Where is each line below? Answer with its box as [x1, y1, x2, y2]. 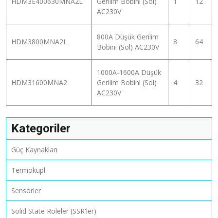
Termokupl [11, 165, 45, 175]
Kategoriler [11, 121, 71, 135]
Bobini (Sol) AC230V [97, 42, 159, 52]
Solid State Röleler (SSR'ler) [11, 206, 96, 216]
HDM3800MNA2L [11, 36, 67, 46]
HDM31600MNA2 [11, 77, 67, 87]
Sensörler [11, 185, 41, 195]
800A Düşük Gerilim [97, 32, 159, 41]
